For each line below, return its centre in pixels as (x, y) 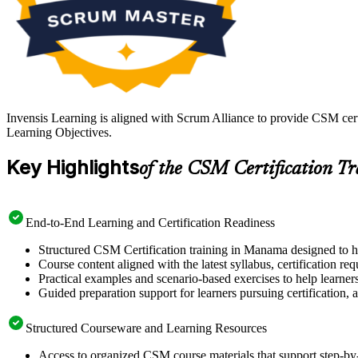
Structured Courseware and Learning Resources (146, 328)
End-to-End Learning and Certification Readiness (150, 222)
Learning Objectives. (59, 133)
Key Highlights (73, 167)
